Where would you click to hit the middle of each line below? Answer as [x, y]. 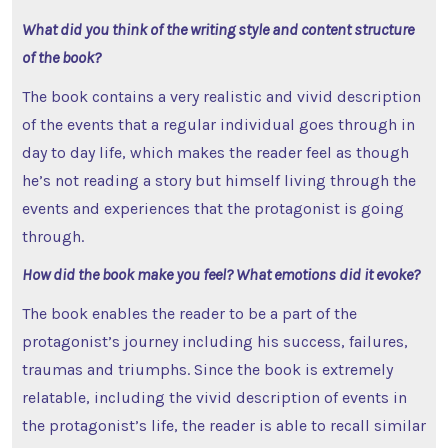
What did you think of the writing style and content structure [217, 29]
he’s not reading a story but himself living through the [218, 180]
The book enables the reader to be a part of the [189, 313]
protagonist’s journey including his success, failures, [214, 341]
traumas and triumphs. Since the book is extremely [207, 369]
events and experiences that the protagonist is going [212, 208]
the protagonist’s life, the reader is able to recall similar [223, 425]
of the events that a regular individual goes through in [218, 124]
